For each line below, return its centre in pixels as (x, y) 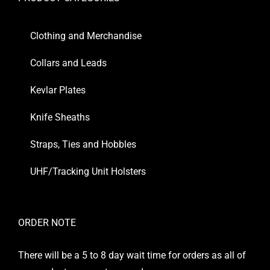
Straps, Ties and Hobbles (83, 145)
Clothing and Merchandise (86, 36)
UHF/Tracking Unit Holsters (88, 172)
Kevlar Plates (58, 90)
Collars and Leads (68, 63)
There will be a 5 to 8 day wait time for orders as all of (132, 256)
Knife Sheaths (60, 118)
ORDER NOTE (47, 223)
